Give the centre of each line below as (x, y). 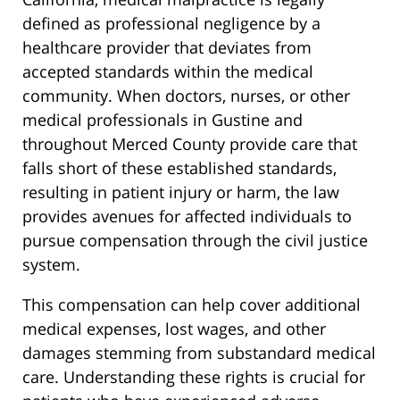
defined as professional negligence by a (171, 24)
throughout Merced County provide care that (190, 144)
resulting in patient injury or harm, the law (181, 192)
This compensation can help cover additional (192, 305)
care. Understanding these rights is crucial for (194, 377)
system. (51, 265)
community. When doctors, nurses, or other (186, 96)
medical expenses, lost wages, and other (174, 329)
